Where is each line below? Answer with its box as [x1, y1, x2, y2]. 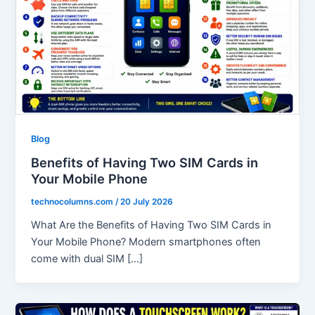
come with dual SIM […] [31, 252, 143, 265]
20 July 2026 [120, 197, 174, 207]
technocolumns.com [31, 197, 116, 207]
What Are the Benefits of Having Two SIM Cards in [31, 218, 272, 231]
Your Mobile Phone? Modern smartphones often [31, 235, 262, 248]
